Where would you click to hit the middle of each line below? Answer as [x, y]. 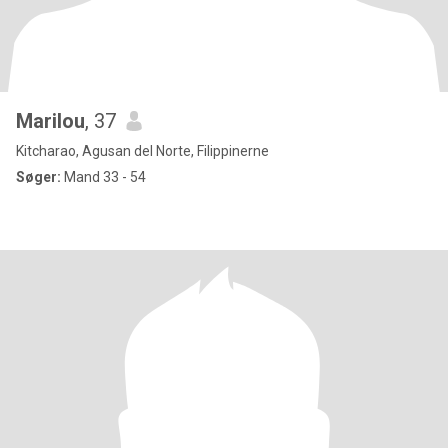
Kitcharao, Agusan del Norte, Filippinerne [142, 151]
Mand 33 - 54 [103, 177]
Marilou [50, 121]
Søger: [38, 177]
